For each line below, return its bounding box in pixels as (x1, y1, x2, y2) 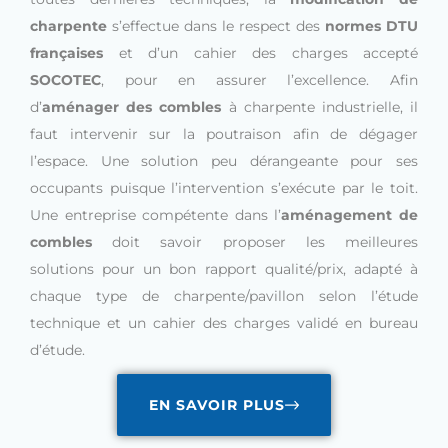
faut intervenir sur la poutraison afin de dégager (30, 125, 418, 144)
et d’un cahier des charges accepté (103, 44, 418, 63)
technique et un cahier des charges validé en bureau (30, 314, 418, 333)
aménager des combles (42, 98, 222, 117)
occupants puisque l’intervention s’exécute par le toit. (30, 179, 418, 198)
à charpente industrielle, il (221, 98, 419, 117)
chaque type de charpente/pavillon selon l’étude (30, 287, 418, 306)
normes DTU (325, 17, 418, 36)
